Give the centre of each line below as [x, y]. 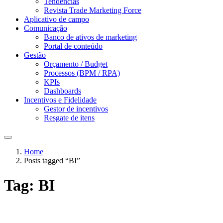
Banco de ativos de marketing [90, 37]
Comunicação [46, 28]
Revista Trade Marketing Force [93, 10]
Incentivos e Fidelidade [60, 100]
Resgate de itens [69, 118]
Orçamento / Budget [76, 64]
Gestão [35, 55]
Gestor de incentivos [76, 109]
